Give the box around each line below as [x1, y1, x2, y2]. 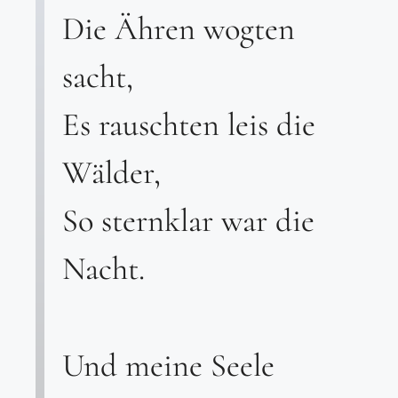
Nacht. [62, 249, 145, 289]
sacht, [62, 57, 133, 97]
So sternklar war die [62, 201, 314, 241]
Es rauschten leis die [62, 105, 315, 145]
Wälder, [62, 153, 161, 193]
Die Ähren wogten [62, 9, 295, 49]
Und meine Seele [62, 345, 275, 385]
